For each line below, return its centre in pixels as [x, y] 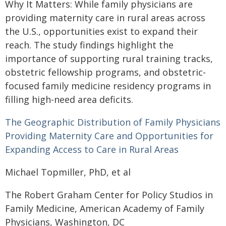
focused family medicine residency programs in [108, 86]
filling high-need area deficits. [69, 99]
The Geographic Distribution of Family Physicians [113, 122]
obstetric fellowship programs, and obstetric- [105, 72]
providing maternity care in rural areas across [105, 18]
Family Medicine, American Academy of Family [105, 208]
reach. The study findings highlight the [89, 45]
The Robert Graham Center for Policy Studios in [109, 195]
